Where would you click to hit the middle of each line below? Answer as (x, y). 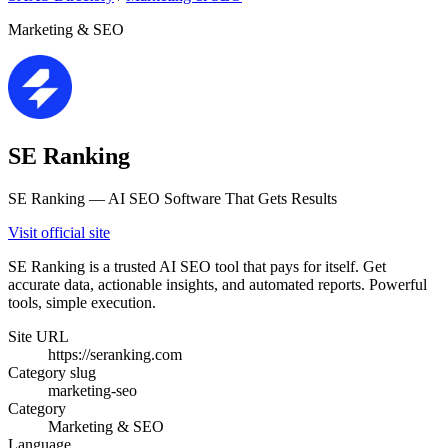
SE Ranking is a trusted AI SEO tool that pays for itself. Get (197, 267)
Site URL (38, 337)
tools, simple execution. (82, 303)
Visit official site (59, 233)
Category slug (52, 373)
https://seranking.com (115, 355)
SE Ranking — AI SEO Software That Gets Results (172, 199)
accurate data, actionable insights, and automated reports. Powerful (217, 285)
